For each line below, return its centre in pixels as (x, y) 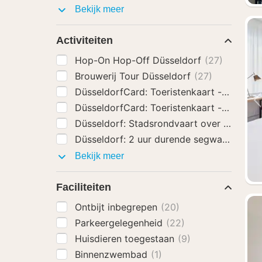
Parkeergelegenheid (120, 223)
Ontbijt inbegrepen (118, 207)
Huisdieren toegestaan (126, 239)
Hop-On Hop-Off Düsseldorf (139, 60)
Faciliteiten (84, 187)
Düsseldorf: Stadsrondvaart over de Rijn (166, 123)
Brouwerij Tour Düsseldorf (134, 76)
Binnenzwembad (113, 254)
